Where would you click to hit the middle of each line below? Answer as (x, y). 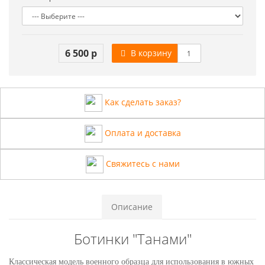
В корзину (150, 53)
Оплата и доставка (141, 133)
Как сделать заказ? (141, 102)
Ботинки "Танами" (132, 239)
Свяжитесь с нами (141, 164)
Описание (132, 207)
